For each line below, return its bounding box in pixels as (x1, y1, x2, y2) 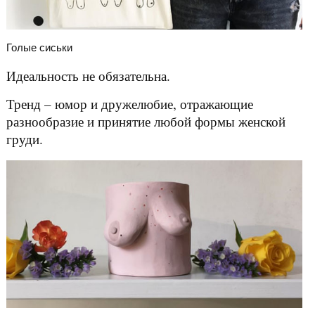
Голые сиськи (6, 41, 72, 53)
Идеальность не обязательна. (6, 66, 170, 84)
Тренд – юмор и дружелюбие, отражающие (6, 94, 253, 112)
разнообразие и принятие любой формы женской (6, 112, 285, 130)
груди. (6, 129, 43, 148)
